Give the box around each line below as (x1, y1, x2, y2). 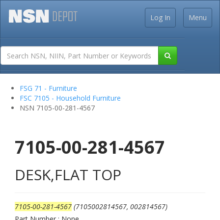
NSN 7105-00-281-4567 (20, 103, 95, 112)
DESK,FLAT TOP (15, 165, 121, 185)
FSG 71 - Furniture (20, 83, 77, 93)
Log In (150, 13, 170, 22)
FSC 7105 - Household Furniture (20, 93, 121, 103)
